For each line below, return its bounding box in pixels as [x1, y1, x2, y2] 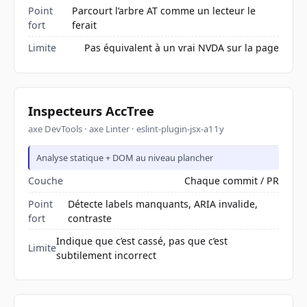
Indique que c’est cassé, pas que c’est [56, 234, 228, 247]
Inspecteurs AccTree [28, 101, 154, 119]
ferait [71, 19, 97, 32]
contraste [68, 211, 112, 225]
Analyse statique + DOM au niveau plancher [36, 151, 214, 164]
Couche [28, 174, 63, 188]
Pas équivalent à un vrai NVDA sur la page [84, 41, 279, 55]
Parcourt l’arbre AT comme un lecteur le [71, 4, 256, 18]
